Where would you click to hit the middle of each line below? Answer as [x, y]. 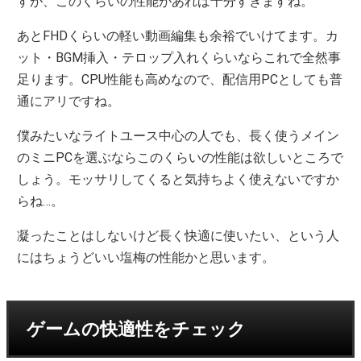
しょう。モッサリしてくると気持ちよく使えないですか [178, 179]
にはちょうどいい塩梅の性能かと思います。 [146, 257]
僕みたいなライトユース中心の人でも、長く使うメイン [178, 135]
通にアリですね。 [69, 101]
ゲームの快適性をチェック [136, 329]
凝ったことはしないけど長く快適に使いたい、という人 [178, 235]
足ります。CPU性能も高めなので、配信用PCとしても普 [180, 79]
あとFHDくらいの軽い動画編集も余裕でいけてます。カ [178, 35]
